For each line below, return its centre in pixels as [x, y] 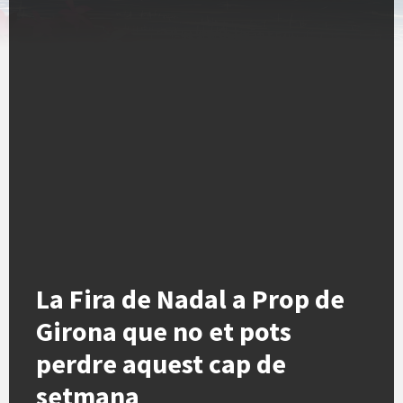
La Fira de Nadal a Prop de [190, 299]
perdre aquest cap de [161, 363]
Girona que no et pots [164, 331]
